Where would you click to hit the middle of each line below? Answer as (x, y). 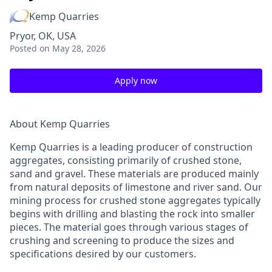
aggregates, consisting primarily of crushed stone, (126, 160)
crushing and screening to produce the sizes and (122, 240)
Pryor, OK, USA (43, 36)
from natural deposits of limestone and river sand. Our (136, 187)
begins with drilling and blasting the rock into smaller (132, 214)
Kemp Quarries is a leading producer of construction (131, 147)
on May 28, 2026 (73, 48)
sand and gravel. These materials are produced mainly (134, 174)
